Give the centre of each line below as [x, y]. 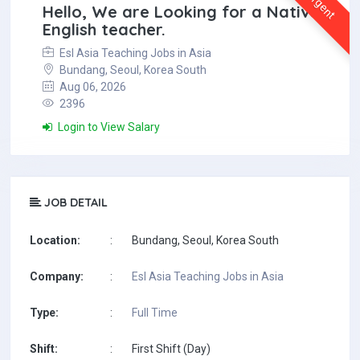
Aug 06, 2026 [92, 87]
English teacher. [104, 29]
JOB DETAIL [74, 202]
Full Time [155, 313]
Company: [57, 276]
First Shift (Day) [171, 349]
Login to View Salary [108, 127]
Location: [55, 240]
